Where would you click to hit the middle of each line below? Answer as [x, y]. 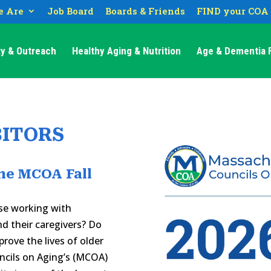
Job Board [70, 11]
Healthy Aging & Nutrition [126, 51]
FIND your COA [232, 11]
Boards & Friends [145, 11]
